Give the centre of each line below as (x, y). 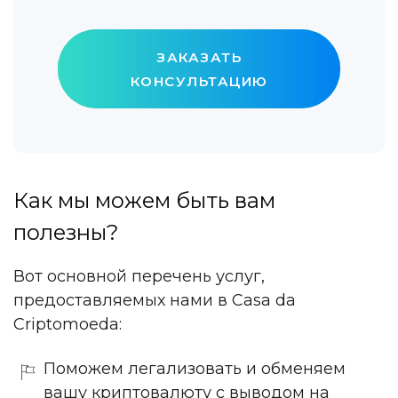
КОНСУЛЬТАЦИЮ (199, 81)
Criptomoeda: (68, 324)
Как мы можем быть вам (144, 200)
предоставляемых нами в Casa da (155, 300)
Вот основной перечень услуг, (139, 276)
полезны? (66, 232)
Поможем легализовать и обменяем (195, 369)
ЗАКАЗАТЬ (199, 57)
